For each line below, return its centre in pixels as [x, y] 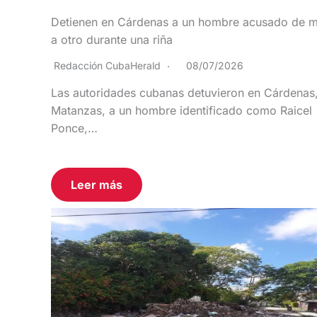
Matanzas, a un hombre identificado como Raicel [181, 110]
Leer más [97, 184]
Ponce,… [74, 128]
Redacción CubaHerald [107, 65]
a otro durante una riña [112, 39]
